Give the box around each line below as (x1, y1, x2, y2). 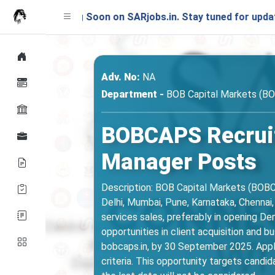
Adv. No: (101, 71, 140, 83)
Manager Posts (101, 149, 257, 175)
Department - (101, 88, 164, 100)
